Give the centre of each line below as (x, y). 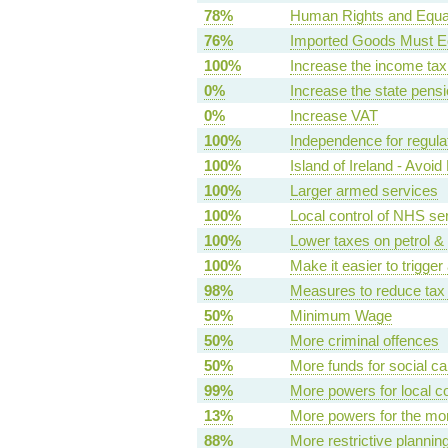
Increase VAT (333, 116)
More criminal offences (364, 341)
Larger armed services (363, 191)
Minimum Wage (340, 316)
